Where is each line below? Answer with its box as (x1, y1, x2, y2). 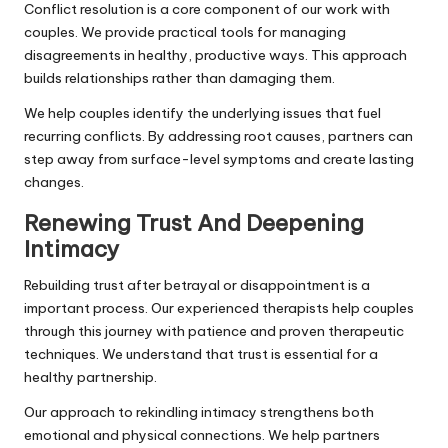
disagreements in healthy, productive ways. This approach (24, 45, 407, 64)
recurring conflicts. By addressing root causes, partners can (24, 126, 413, 145)
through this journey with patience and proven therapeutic (24, 321, 404, 340)
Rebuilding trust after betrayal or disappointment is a (24, 275, 370, 294)
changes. (24, 172, 84, 191)
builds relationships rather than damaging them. (24, 68, 335, 87)
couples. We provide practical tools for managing (24, 22, 346, 41)
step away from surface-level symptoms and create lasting (24, 149, 414, 168)
